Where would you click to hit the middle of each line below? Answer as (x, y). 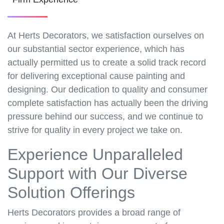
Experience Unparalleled (95, 155)
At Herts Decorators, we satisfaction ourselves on (106, 36)
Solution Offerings (71, 193)
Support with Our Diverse (97, 174)
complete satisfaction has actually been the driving (108, 103)
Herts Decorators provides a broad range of (94, 213)
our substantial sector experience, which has (96, 49)
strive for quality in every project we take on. (95, 130)
